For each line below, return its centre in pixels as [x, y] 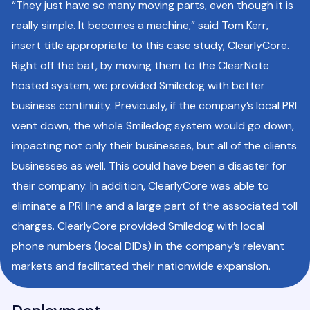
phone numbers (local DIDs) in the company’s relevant [148, 246]
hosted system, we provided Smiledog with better [138, 86]
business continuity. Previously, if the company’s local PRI [154, 106]
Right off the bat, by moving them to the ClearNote [140, 66]
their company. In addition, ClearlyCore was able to [140, 186]
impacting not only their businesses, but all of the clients [154, 146]
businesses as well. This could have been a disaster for [149, 166]
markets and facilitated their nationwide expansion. [141, 266]
